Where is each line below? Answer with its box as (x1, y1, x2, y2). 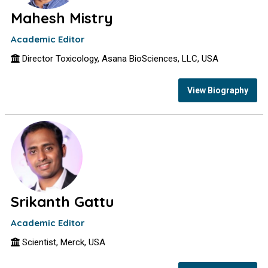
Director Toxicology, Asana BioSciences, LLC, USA (20, 53, 219, 64)
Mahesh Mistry (11, 9, 114, 27)
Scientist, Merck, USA (20, 237, 106, 248)
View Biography (187, 85, 248, 95)
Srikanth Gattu (11, 193, 115, 211)
